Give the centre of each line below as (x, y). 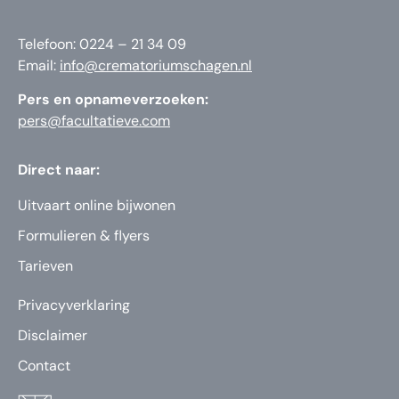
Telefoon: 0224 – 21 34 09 (102, 44)
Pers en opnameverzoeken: (113, 100)
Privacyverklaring (74, 305)
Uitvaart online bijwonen (97, 205)
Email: (39, 65)
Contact (44, 365)
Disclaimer (53, 335)
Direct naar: (59, 169)
